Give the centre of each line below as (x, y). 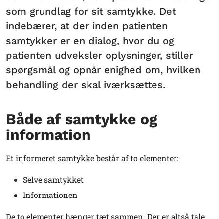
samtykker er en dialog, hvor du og (90, 40)
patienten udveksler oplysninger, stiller (99, 55)
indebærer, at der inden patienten (87, 26)
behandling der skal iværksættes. (86, 84)
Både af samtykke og (82, 119)
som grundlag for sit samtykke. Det (91, 11)
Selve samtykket (53, 179)
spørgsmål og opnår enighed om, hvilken (103, 70)
